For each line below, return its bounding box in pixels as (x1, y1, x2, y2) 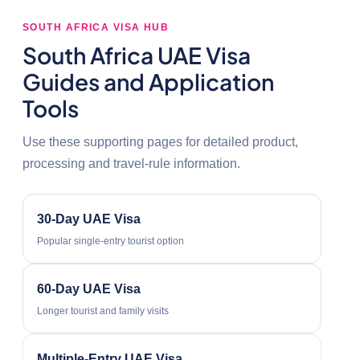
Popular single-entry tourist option (37, 235, 184, 247)
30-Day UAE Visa (37, 211, 141, 226)
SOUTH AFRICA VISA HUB (22, 21, 170, 33)
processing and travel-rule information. (22, 156, 240, 170)
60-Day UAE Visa (37, 281, 141, 296)
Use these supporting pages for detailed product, (22, 134, 298, 149)
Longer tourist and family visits (37, 305, 169, 317)
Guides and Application (22, 67, 274, 96)
